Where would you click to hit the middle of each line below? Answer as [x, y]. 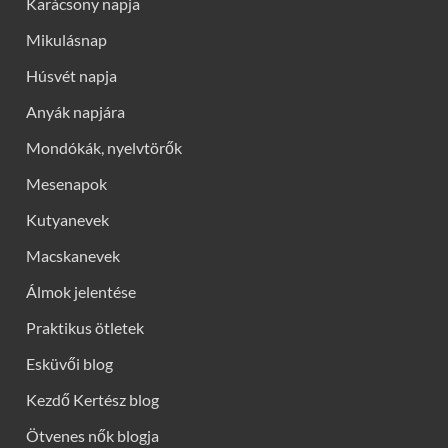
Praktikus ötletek [85, 328]
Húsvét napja [71, 76]
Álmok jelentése [81, 292]
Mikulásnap [66, 40]
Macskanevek [73, 256]
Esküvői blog [69, 364]
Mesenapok [66, 184]
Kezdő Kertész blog [92, 400]
